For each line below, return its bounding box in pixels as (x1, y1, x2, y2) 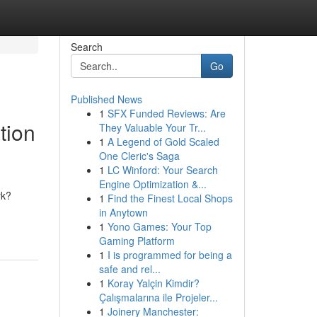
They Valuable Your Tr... (98, 120, 206, 134)
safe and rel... (98, 262, 161, 276)
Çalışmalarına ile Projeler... (98, 290, 218, 304)
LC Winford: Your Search (107, 163, 218, 177)
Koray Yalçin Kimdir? (107, 276, 200, 290)
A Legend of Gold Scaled (107, 134, 219, 149)
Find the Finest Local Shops (107, 191, 233, 205)
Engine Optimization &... (98, 177, 207, 191)
